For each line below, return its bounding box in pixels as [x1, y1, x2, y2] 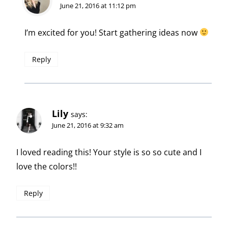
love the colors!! [16, 160, 77, 172]
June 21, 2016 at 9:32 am [52, 120, 124, 130]
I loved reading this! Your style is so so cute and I [16, 146, 202, 158]
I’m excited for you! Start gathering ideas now [24, 26, 199, 38]
